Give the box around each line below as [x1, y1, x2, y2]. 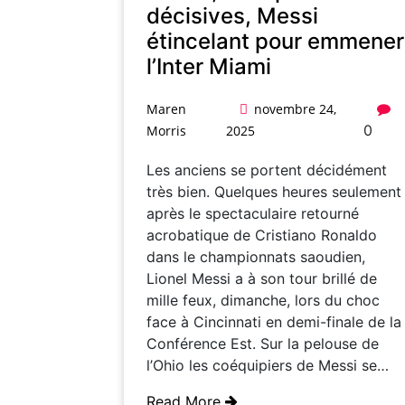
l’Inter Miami [146, 52, 271, 80]
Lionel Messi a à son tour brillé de [146, 268, 377, 287]
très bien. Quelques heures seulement [146, 182, 401, 201]
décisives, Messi [146, 2, 318, 29]
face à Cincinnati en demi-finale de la [146, 312, 401, 331]
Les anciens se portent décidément [146, 160, 387, 179]
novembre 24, [254, 99, 337, 118]
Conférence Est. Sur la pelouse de [146, 334, 379, 353]
